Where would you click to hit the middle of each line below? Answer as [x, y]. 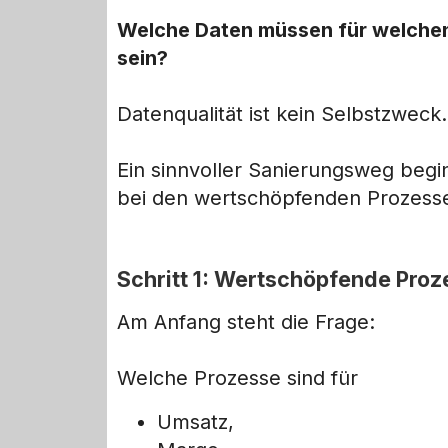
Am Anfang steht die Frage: [246, 322]
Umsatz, [195, 422]
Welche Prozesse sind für [237, 378]
